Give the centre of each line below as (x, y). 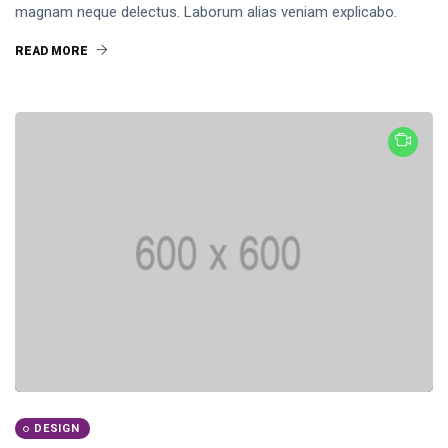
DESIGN (57, 428)
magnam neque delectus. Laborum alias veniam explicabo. (206, 12)
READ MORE (53, 51)
